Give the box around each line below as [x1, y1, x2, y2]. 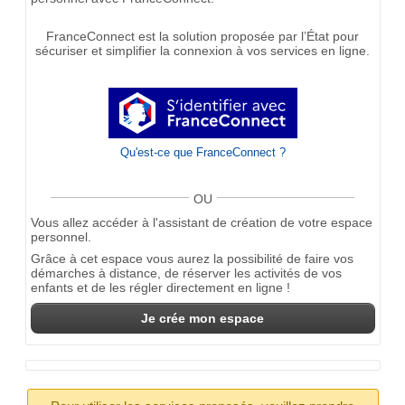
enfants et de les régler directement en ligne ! [30, 280, 290, 296]
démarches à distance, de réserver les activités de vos [30, 266, 342, 281]
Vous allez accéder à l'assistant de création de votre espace [30, 214, 372, 230]
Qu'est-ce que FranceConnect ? [119, 145, 286, 159]
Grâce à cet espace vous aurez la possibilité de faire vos [30, 251, 353, 267]
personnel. [30, 229, 91, 244]
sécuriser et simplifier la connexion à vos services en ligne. [35, 43, 371, 59]
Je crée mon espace [141, 310, 265, 325]
